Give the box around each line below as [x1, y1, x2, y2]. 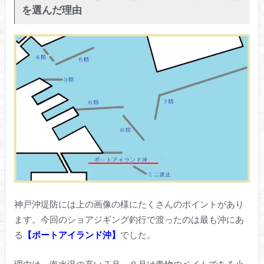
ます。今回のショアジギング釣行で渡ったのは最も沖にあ [14, 213, 244, 225]
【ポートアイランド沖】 [22, 229, 120, 240]
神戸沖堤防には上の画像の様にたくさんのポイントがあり [14, 198, 244, 209]
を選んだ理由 [21, 3, 82, 16]
